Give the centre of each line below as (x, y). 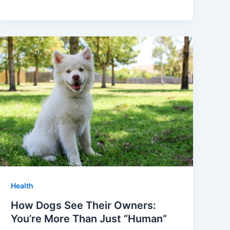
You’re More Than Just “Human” (89, 218)
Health (22, 185)
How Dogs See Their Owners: (84, 205)
